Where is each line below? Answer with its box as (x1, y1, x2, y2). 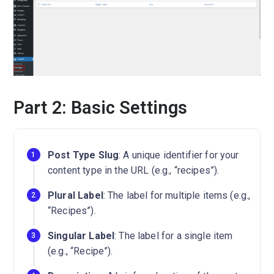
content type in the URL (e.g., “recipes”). (48, 165, 220, 177)
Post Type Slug (48, 149, 119, 161)
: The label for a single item (114, 230, 233, 242)
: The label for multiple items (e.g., (103, 190, 251, 202)
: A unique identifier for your (119, 149, 239, 161)
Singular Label (48, 230, 115, 242)
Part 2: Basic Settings (13, 97, 188, 119)
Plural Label (48, 190, 103, 202)
